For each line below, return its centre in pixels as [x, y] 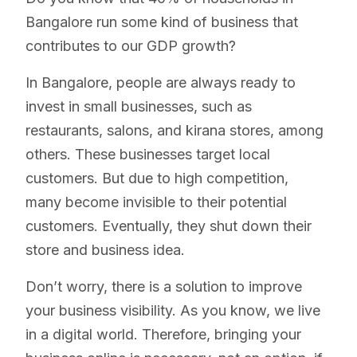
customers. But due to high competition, [157, 178]
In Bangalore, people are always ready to [161, 83]
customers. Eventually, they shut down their [169, 226]
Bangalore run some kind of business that [162, 22]
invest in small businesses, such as [139, 107]
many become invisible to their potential [156, 202]
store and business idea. [105, 250]
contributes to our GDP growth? [131, 46]
